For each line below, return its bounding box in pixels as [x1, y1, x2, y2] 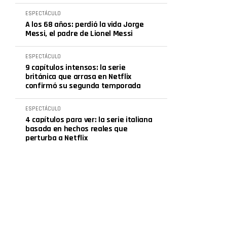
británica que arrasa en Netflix [25, 71, 132, 82]
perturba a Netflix [25, 133, 88, 143]
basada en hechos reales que [25, 124, 128, 134]
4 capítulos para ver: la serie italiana [25, 115, 153, 125]
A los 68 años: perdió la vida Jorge [25, 19, 144, 30]
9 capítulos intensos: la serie [25, 62, 126, 73]
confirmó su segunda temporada [25, 81, 141, 91]
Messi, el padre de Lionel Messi [25, 28, 133, 39]
